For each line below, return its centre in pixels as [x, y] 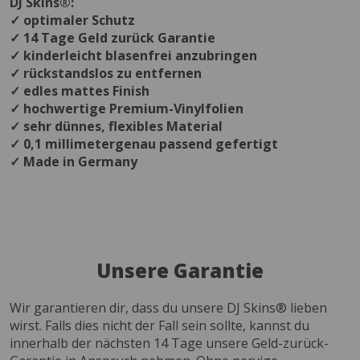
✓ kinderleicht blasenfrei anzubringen [133, 55]
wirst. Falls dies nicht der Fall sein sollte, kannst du [160, 326]
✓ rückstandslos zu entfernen [106, 73]
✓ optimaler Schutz [72, 20]
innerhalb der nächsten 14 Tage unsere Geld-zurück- [169, 344]
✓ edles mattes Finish [80, 90]
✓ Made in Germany [74, 161]
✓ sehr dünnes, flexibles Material [116, 126]
